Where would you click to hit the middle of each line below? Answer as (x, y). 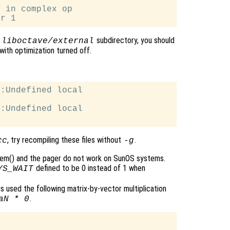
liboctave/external (47, 41)
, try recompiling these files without (65, 140)
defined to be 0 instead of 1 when (89, 168)
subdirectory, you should (134, 41)
